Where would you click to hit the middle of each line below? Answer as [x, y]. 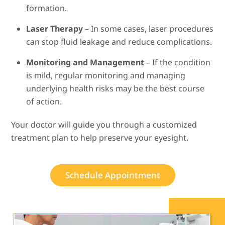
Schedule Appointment [113, 175]
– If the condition [178, 63]
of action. [44, 102]
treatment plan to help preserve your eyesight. [100, 138]
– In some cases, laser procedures [148, 29]
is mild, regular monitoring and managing [106, 76]
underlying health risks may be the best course [116, 89]
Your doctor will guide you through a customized [104, 125]
